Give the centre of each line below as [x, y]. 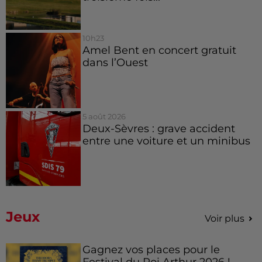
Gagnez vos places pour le [151, 249]
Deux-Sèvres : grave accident [158, 128]
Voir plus [225, 218]
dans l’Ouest [115, 63]
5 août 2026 [104, 116]
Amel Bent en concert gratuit [159, 50]
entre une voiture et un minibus [166, 140]
